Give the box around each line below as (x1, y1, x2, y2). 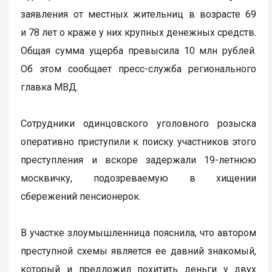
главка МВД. (21, 81, 79, 93)
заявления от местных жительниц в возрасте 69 (21, 8, 257, 20)
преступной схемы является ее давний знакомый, (21, 245, 257, 257)
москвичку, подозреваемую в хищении (21, 172, 257, 184)
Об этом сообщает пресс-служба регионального (21, 63, 257, 75)
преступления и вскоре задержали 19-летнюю (21, 154, 257, 166)
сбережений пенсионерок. (21, 190, 141, 202)
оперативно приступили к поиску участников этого (21, 135, 257, 148)
